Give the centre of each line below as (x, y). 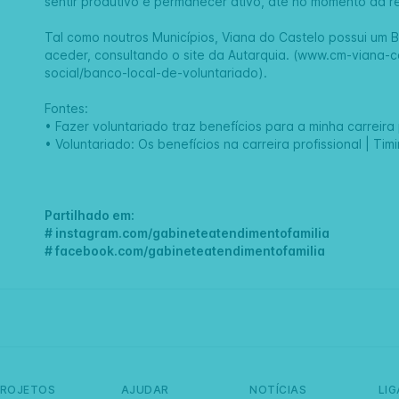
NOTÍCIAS (278, 390)
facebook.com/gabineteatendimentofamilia (191, 251)
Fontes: (67, 109)
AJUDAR (145, 390)
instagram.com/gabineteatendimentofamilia (193, 233)
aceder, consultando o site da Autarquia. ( (171, 55)
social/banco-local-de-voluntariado (152, 73)
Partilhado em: (90, 216)
